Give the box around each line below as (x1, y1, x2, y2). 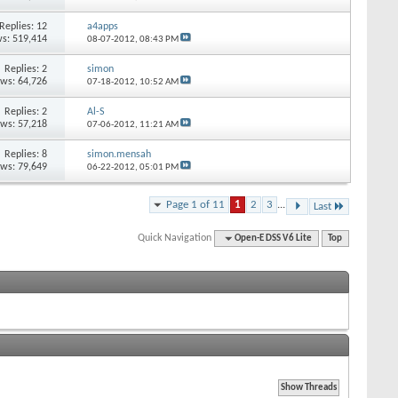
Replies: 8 (4, 148, 48, 160)
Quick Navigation (138, 232, 212, 243)
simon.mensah (86, 148, 151, 160)
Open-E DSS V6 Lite (235, 233, 313, 243)
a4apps (86, 20, 118, 32)
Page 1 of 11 (166, 198, 225, 211)
